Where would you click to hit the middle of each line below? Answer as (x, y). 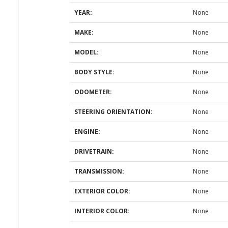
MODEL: (87, 52)
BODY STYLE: (94, 72)
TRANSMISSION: (99, 171)
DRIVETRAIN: (94, 151)
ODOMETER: (93, 92)
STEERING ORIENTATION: (113, 112)
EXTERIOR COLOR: (102, 191)
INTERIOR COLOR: (102, 211)
